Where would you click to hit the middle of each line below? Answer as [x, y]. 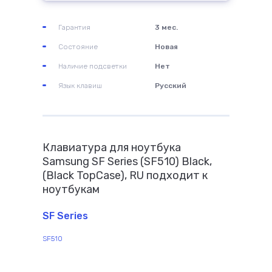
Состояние [78, 47]
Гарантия [74, 27]
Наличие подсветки [93, 66]
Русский [170, 86]
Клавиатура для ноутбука [112, 148]
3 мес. [166, 27]
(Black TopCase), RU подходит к [125, 175]
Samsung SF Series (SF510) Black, [127, 161]
